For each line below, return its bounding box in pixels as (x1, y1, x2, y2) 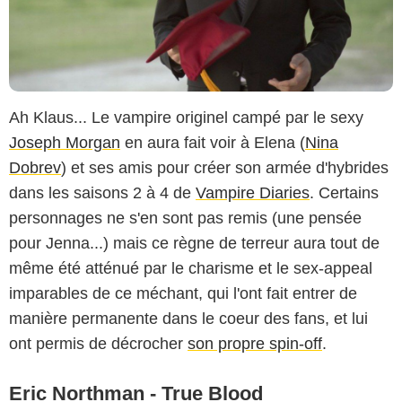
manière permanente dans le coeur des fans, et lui (9, 309, 368, 328)
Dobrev (9, 158, 61, 177)
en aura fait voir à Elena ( (120, 133, 305, 152)
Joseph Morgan (9, 133, 120, 152)
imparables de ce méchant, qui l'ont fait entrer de (9, 284, 357, 302)
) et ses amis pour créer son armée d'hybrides (61, 158, 389, 177)
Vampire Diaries (196, 183, 310, 202)
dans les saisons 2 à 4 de (9, 183, 196, 202)
